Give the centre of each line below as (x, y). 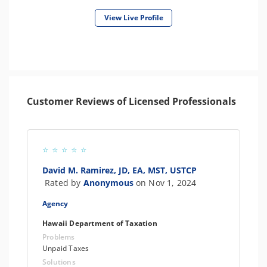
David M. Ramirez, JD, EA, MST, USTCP (119, 170)
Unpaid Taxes (66, 248)
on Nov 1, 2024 (166, 183)
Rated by (64, 183)
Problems (59, 237)
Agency (55, 204)
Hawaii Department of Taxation (100, 223)
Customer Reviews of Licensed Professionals (131, 101)
